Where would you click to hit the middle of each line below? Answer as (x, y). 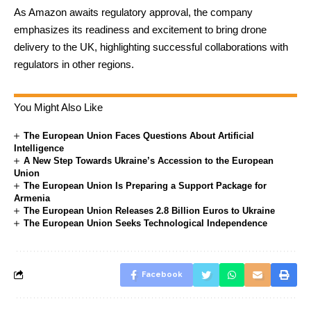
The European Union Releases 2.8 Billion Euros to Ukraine (150, 210)
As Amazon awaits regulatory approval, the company (133, 12)
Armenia (32, 198)
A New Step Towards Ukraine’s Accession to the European (149, 160)
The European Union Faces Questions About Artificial (139, 135)
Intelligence (39, 148)
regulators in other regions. (74, 64)
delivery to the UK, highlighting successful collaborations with (151, 47)
